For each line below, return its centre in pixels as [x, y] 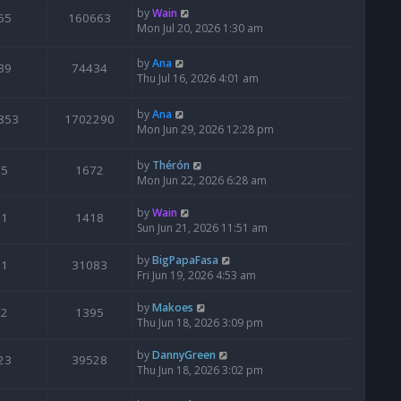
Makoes [173, 307]
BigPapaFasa [185, 260]
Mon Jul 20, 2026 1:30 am [200, 28]
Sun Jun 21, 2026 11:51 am [202, 227]
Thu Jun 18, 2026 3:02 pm [200, 370]
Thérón [171, 165]
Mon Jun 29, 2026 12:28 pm [205, 129]
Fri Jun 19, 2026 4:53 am [196, 275]
